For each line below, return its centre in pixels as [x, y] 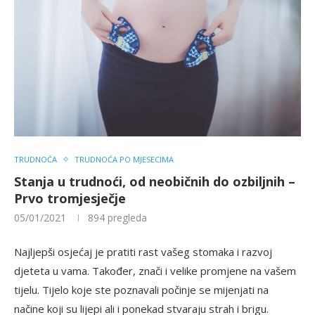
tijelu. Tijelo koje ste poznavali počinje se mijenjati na [141, 290]
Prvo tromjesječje [70, 199]
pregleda [126, 218]
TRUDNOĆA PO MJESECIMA [124, 160]
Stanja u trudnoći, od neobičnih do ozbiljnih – [155, 182]
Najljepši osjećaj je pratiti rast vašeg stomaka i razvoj [143, 252]
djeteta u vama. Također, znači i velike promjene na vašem [155, 271]
